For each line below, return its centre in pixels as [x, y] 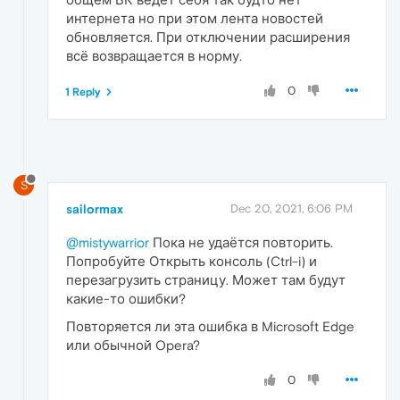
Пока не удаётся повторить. [241, 242]
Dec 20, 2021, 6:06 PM [292, 208]
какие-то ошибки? [126, 298]
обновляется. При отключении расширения [208, 37]
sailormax [95, 208]
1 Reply [83, 92]
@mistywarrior [108, 242]
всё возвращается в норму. [154, 56]
